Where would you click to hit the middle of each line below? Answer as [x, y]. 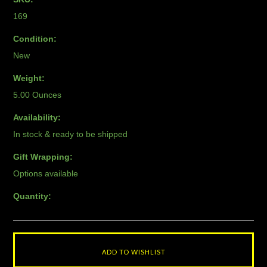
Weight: [29, 78]
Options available [46, 173]
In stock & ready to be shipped [71, 134]
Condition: [35, 39]
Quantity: [32, 196]
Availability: [37, 117]
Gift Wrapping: [43, 157]
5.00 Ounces [38, 95]
